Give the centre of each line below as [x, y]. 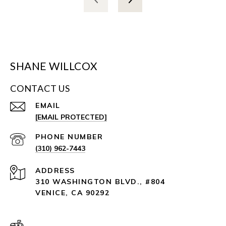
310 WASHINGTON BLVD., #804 [100, 181]
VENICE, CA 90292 [72, 192]
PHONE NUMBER [69, 136]
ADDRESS [55, 170]
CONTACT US [40, 88]
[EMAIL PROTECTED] [71, 117]
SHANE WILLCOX [54, 66]
